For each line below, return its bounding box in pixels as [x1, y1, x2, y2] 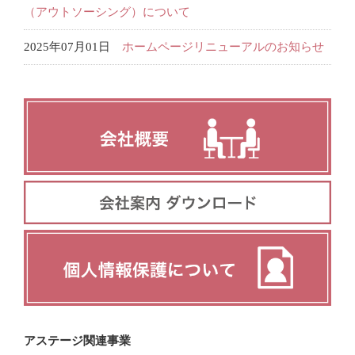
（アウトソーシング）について [24, 6, 191, 19]
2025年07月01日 [24, 40, 111, 54]
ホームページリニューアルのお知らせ [122, 40, 325, 54]
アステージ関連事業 [24, 334, 132, 347]
